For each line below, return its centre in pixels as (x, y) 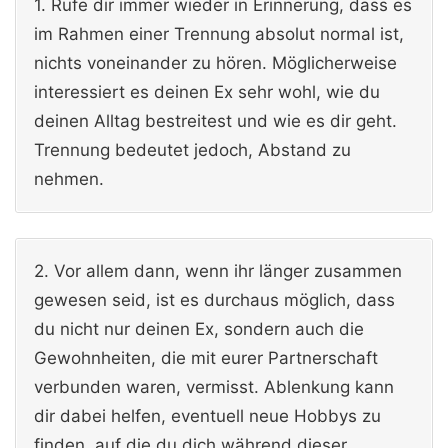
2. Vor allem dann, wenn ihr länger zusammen (218, 271)
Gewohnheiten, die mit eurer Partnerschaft (206, 358)
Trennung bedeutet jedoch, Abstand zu (192, 149)
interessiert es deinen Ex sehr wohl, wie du (207, 91)
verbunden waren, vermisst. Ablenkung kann (214, 387)
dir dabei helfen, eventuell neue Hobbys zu (207, 416)
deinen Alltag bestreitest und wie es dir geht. (215, 120)
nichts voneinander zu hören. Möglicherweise (215, 62)
